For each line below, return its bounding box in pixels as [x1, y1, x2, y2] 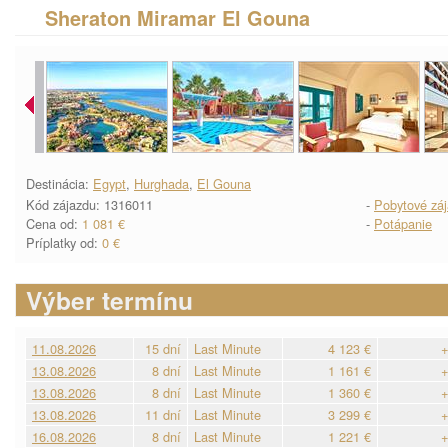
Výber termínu [26, 282, 193, 318]
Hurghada [134, 174, 189, 193]
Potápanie [374, 214, 432, 233]
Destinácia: [26, 174, 93, 193]
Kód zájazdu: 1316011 [26, 195, 153, 214]
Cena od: [26, 214, 82, 233]
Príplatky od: [26, 233, 102, 252]
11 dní [145, 405, 181, 424]
